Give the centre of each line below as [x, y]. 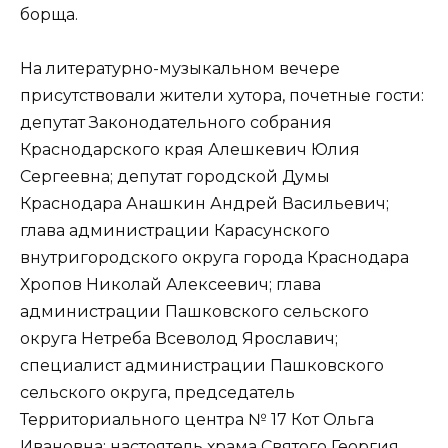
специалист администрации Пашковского [202, 365]
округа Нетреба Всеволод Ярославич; [179, 338]
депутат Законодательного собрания [176, 122]
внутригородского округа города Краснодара [214, 257]
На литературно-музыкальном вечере [180, 68]
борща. [49, 14]
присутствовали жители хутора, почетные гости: [222, 95]
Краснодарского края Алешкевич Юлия [190, 149]
